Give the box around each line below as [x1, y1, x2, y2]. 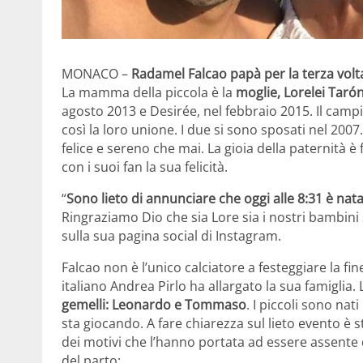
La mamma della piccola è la [62, 83, 236, 101]
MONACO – [62, 64, 131, 83]
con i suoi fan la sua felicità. [62, 157, 228, 176]
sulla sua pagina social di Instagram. [62, 226, 281, 245]
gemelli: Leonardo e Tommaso [62, 295, 246, 314]
